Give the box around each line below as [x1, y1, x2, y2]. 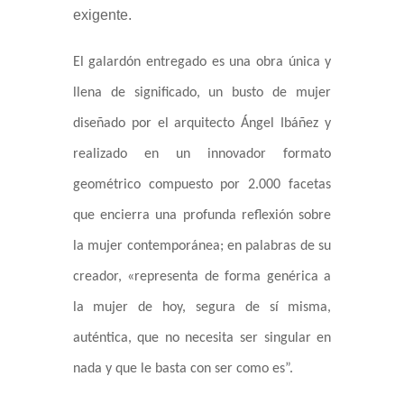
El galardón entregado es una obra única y [72, 55, 332, 70]
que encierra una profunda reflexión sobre [72, 208, 332, 224]
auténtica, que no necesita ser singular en [72, 331, 332, 346]
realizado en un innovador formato [72, 147, 332, 162]
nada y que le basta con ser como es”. [72, 362, 293, 377]
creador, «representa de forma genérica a [72, 270, 332, 285]
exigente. [72, 7, 132, 23]
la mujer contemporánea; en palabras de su [72, 239, 332, 254]
